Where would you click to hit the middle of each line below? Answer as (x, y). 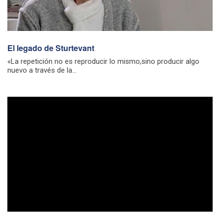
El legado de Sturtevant (51, 48)
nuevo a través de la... (42, 70)
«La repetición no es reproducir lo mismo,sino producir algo (103, 61)
